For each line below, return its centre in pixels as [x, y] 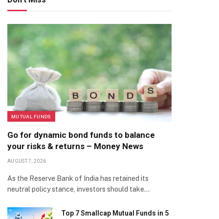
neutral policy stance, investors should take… [78, 189]
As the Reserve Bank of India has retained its [78, 178]
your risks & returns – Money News [75, 146]
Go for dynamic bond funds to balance [81, 135]
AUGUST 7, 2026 [27, 161]
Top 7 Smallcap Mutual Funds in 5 [115, 213]
